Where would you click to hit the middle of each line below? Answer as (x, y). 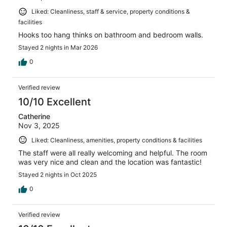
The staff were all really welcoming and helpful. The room (113, 153)
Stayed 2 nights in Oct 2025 (58, 175)
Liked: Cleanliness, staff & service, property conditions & (111, 12)
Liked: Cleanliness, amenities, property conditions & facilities (117, 140)
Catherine (34, 116)
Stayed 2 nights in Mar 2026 (58, 47)
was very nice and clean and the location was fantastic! (110, 162)
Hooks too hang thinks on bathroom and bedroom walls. (111, 34)
